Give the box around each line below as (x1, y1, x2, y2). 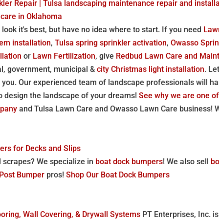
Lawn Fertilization (33, 51, 96, 61)
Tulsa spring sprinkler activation (55, 38, 167, 47)
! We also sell (163, 156, 211, 166)
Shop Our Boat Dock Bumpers (66, 170, 170, 179)
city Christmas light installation (97, 64, 205, 74)
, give (95, 51, 116, 61)
